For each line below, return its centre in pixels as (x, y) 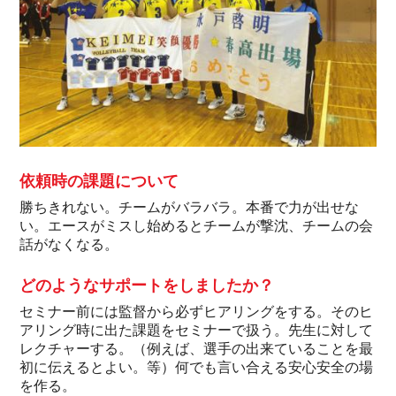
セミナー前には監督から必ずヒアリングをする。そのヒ (197, 311)
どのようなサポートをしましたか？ (147, 286)
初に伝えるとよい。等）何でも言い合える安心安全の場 (197, 367)
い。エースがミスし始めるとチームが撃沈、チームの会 (197, 226)
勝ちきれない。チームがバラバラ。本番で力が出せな (190, 208)
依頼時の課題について (99, 182)
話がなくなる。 (69, 245)
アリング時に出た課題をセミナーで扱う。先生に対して (197, 330)
